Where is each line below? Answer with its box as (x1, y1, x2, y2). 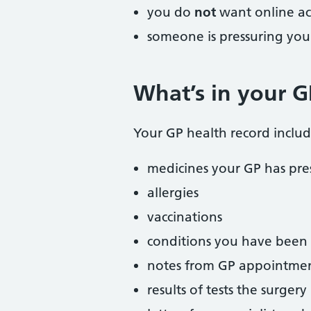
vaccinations (147, 209, 222, 225)
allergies (147, 185, 199, 201)
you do (147, 4, 194, 20)
